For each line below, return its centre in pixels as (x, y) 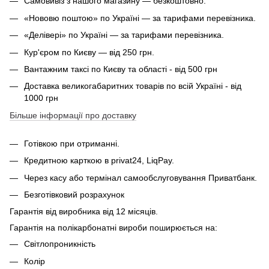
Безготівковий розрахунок (74, 194)
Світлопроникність (60, 244)
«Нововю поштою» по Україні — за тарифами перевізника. (140, 18)
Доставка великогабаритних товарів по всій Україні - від (133, 86)
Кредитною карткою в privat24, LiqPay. (99, 161)
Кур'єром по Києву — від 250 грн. (89, 52)
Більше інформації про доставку (73, 115)
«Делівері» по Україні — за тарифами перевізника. (124, 35)
